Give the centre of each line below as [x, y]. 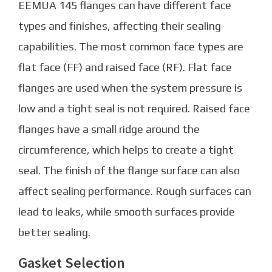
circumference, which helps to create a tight [126, 150]
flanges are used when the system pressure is [130, 88]
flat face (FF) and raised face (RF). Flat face [125, 67]
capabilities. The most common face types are [131, 47]
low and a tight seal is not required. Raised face [134, 109]
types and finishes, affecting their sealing [120, 26]
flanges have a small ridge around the [109, 129]
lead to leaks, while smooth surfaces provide [127, 212]
